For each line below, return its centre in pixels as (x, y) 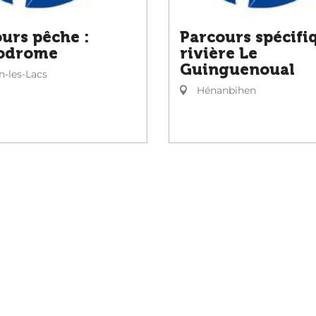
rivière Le (219, 54)
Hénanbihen (225, 90)
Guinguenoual (237, 70)
